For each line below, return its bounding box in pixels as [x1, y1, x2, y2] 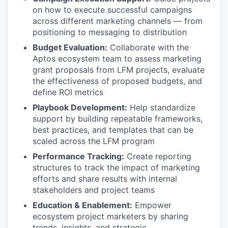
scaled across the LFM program [33, 136, 155, 146]
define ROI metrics [33, 87, 103, 97]
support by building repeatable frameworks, [33, 113, 203, 124]
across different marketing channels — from [33, 16, 203, 26]
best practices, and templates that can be [33, 125, 193, 135]
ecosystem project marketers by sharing [33, 211, 188, 221]
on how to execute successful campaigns [33, 5, 192, 15]
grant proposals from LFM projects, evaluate [33, 65, 205, 75]
